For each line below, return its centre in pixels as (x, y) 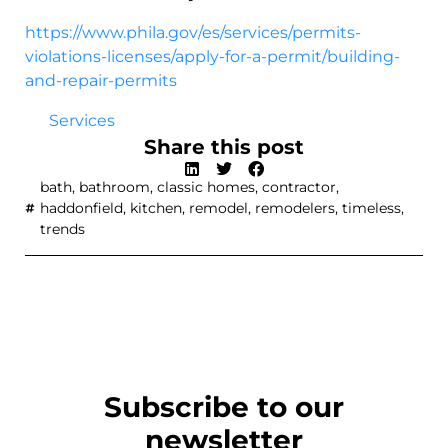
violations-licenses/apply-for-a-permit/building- (212, 56)
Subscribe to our (224, 406)
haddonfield (81, 207)
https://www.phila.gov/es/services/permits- (193, 32)
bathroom (114, 186)
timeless (371, 207)
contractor (299, 186)
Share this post (224, 146)
